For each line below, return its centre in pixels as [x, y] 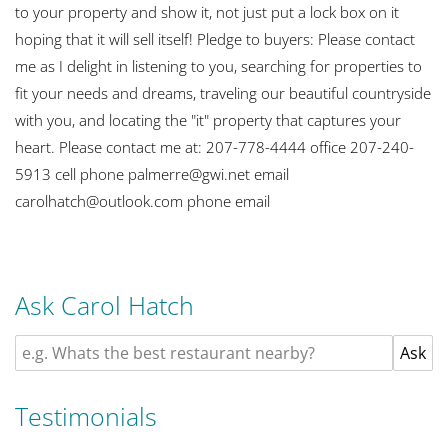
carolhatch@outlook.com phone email [142, 201]
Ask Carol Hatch [104, 305]
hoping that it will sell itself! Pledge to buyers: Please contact [215, 39]
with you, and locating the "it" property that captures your [208, 120]
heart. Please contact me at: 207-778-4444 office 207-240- [214, 147]
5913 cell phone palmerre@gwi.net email [152, 174]
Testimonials [86, 416]
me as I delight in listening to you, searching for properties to [218, 66]
